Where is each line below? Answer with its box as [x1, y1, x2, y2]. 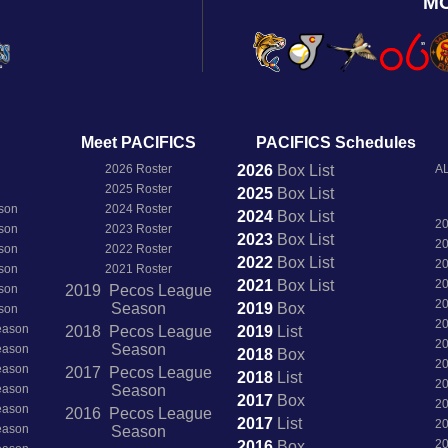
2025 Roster [104, 181, 172, 196]
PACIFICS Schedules [255, 133, 416, 151]
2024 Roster [104, 201, 172, 216]
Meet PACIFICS [80, 133, 196, 151]
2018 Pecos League [64, 322, 212, 340]
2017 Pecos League [64, 363, 212, 381]
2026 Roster [104, 161, 172, 176]
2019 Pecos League [64, 281, 212, 299]
